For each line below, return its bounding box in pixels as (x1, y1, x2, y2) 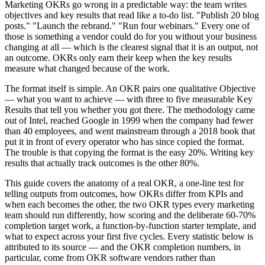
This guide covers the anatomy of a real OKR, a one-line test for (5, 177, 244, 188)
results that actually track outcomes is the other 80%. (5, 157, 199, 168)
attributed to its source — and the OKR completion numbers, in (5, 241, 241, 252)
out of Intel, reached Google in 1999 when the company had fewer (5, 115, 253, 125)
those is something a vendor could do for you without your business (5, 31, 257, 41)
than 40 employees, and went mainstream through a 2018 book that (5, 125, 255, 136)
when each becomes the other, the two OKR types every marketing (5, 199, 254, 209)
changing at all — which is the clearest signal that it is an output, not (5, 41, 258, 52)
